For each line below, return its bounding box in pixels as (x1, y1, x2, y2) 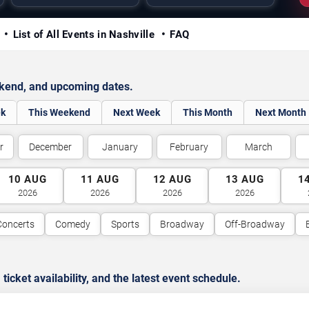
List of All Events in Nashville (12, 28, 158, 41)
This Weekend (28, 107, 90, 118)
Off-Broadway (224, 219, 285, 230)
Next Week (113, 107, 160, 118)
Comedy (54, 219, 90, 230)
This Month (183, 107, 232, 118)
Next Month (255, 107, 306, 118)
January (101, 141, 138, 152)
